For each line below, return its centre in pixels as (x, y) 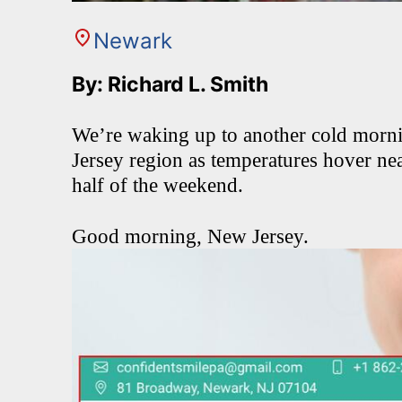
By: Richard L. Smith (172, 84)
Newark (133, 41)
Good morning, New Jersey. (193, 236)
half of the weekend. (157, 185)
